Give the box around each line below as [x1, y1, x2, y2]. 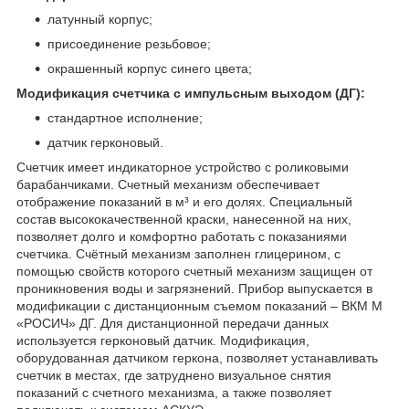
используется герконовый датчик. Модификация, [16, 332, 309, 348]
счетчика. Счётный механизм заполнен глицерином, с [16, 246, 341, 261]
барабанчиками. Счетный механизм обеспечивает [16, 176, 320, 192]
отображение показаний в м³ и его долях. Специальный [16, 194, 352, 209]
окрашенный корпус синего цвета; [47, 60, 252, 76]
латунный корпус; [47, 11, 152, 26]
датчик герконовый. [47, 134, 163, 150]
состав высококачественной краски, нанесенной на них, [16, 211, 351, 226]
